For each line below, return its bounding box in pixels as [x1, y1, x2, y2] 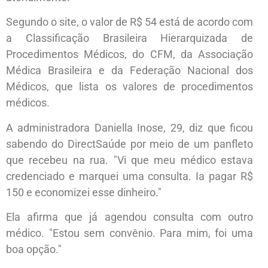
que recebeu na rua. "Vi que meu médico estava [6, 153, 253, 166]
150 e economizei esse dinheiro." [6, 185, 162, 199]
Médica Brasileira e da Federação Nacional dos [6, 64, 253, 77]
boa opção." [6, 243, 64, 256]
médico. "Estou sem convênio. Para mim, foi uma [6, 227, 253, 240]
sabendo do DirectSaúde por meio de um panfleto [6, 137, 253, 150]
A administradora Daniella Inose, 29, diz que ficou [6, 121, 253, 134]
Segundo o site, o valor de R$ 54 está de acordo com [6, 16, 253, 29]
